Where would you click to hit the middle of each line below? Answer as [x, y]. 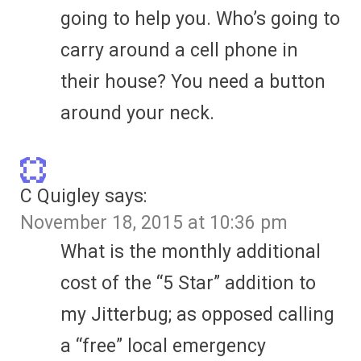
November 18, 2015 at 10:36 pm [154, 222]
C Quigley [60, 196]
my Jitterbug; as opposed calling [197, 314]
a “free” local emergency [163, 346]
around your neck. [137, 113]
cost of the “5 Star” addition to [188, 283]
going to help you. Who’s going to [200, 19]
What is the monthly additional [191, 251]
